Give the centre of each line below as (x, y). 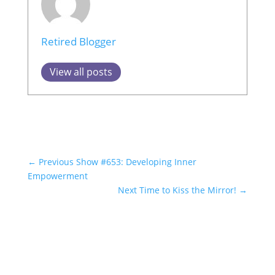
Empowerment (57, 176)
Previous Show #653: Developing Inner (117, 162)
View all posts (81, 72)
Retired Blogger (78, 42)
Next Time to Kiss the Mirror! (177, 190)
